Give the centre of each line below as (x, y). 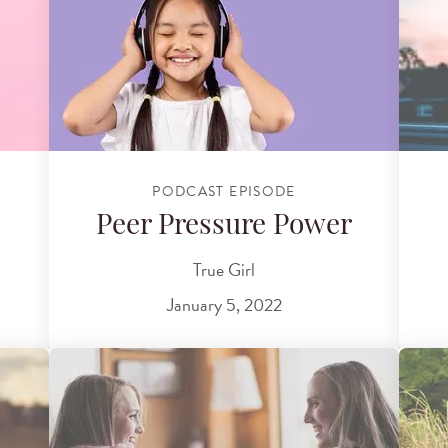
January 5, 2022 (224, 305)
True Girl (224, 269)
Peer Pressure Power (224, 227)
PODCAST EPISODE (224, 191)
